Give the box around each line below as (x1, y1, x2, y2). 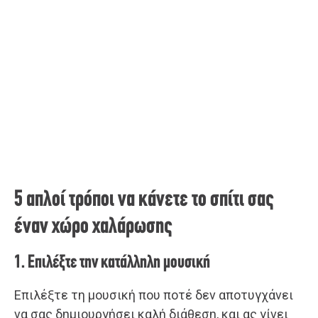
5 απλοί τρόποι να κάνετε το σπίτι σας (14, 188, 274, 212)
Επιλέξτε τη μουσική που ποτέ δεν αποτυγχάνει (14, 287, 293, 302)
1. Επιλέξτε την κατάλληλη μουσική (14, 253, 210, 273)
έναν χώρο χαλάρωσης (14, 215, 172, 238)
